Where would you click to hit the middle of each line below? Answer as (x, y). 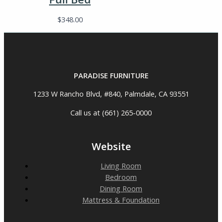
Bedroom (121, 177)
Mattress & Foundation (121, 200)
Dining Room (121, 189)
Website (111, 146)
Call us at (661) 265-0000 (111, 113)
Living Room (121, 166)
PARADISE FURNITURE (111, 75)
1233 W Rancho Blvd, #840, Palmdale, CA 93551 (111, 94)
